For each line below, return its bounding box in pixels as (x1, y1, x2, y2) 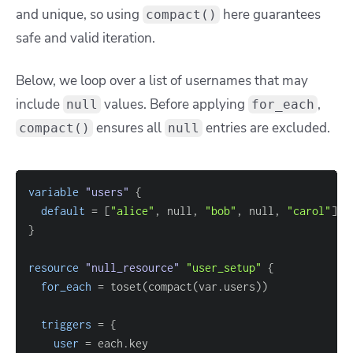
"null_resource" (85, 261, 180, 275)
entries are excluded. (203, 119, 330, 138)
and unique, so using (16, 6, 143, 24)
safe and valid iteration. (16, 29, 158, 48)
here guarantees (220, 6, 321, 24)
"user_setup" (186, 261, 262, 275)
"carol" (287, 204, 331, 218)
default (41, 204, 85, 218)
